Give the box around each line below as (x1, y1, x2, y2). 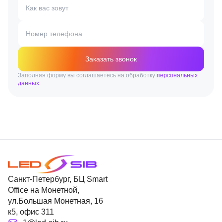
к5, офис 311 (8, 208, 54, 216)
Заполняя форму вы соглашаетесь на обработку (18, 72, 157, 79)
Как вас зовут (26, 3, 68, 12)
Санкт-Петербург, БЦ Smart (8, 175, 108, 183)
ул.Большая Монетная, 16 (8, 197, 103, 205)
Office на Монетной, (8, 186, 79, 194)
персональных (157, 72, 198, 79)
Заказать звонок (85, 55, 137, 63)
